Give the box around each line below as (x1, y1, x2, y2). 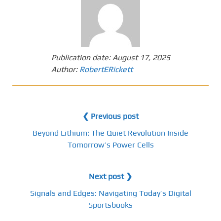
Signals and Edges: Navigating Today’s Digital (30, 188, 191, 198)
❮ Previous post (82, 111, 139, 121)
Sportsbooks (88, 200, 133, 210)
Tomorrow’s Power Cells (67, 140, 154, 149)
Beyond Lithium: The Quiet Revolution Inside (33, 128, 188, 138)
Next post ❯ (89, 172, 132, 181)
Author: (51, 65, 79, 74)
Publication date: (51, 53, 112, 62)
